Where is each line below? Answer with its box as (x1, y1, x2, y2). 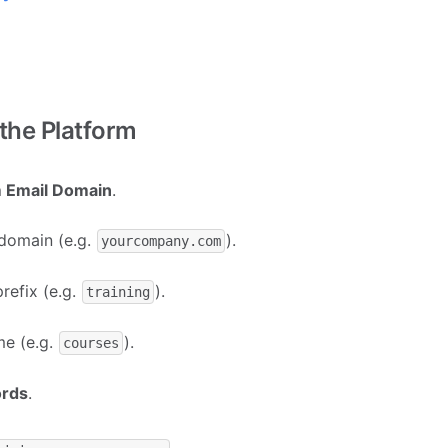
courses (63, 335, 120, 351)
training (86, 284, 151, 300)
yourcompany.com (101, 233, 222, 249)
